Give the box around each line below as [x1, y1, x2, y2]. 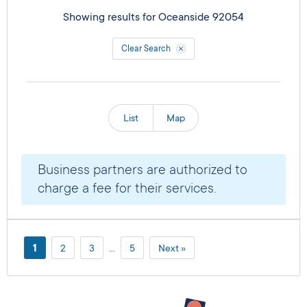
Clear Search [121, 44, 171, 53]
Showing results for [63, 11, 158, 23]
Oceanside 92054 [158, 11, 244, 23]
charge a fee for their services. [38, 181, 216, 196]
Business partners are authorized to [38, 162, 247, 177]
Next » [158, 242, 186, 254]
